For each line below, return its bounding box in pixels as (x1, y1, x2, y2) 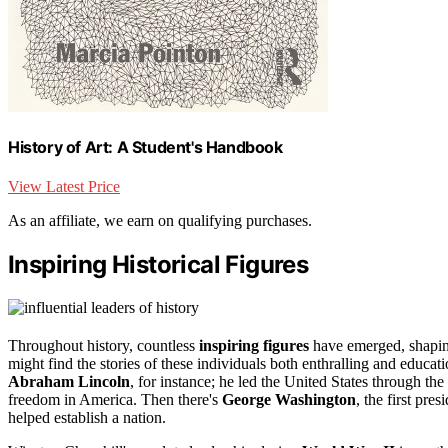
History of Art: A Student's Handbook (8, 137, 283, 158)
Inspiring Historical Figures (8, 250, 309, 280)
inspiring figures (199, 337, 309, 355)
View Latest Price (8, 178, 120, 196)
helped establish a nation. (8, 409, 166, 427)
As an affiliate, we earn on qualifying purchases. (8, 212, 312, 230)
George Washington (222, 391, 356, 409)
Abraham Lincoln (8, 373, 130, 391)
